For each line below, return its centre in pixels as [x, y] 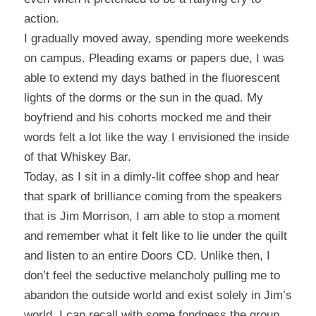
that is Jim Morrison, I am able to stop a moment [152, 217]
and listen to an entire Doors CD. [112, 256]
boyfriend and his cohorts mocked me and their [147, 118]
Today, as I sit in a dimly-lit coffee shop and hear [151, 177]
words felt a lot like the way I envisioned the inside [156, 138]
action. [41, 19]
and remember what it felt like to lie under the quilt [155, 236]
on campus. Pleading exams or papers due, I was [154, 59]
